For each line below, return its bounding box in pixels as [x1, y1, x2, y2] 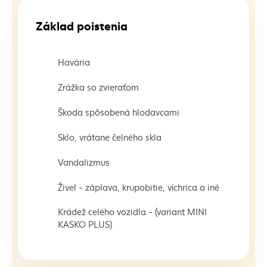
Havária [58, 55, 90, 68]
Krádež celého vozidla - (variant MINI [58, 205, 207, 218]
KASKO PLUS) [58, 218, 112, 230]
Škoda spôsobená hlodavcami [58, 105, 179, 118]
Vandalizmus [58, 155, 110, 168]
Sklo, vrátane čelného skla [58, 130, 162, 143]
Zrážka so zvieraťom [58, 80, 139, 93]
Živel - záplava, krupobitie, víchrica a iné [58, 180, 219, 193]
